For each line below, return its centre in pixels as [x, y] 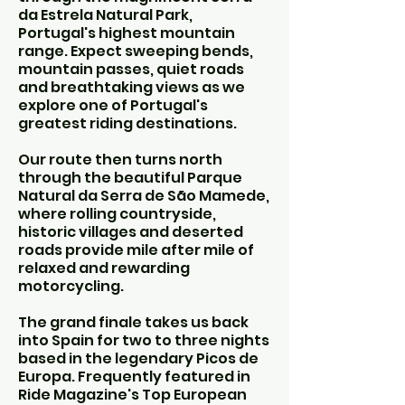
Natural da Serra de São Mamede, [144, 196]
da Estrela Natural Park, [105, 15]
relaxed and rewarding [104, 268]
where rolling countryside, [117, 214]
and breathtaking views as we [132, 87]
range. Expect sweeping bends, [136, 51]
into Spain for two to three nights [144, 340]
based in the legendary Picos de [138, 358]
